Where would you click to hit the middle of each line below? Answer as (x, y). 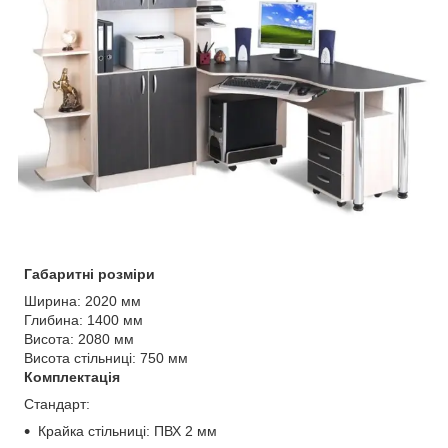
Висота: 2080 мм (79, 338)
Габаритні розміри (89, 273)
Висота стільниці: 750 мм (106, 357)
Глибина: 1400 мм (83, 319)
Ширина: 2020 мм (82, 300)
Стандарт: (57, 403)
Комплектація (72, 376)
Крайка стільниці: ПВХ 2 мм (127, 430)
